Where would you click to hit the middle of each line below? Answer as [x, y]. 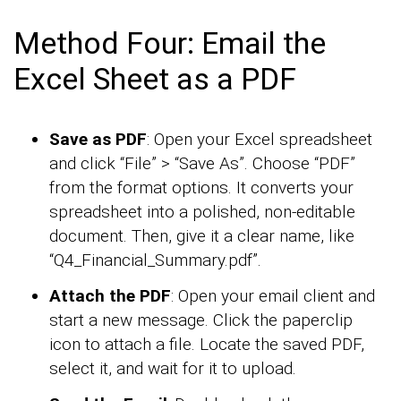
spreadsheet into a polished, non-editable [202, 212]
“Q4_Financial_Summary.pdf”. [155, 260]
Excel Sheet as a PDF [155, 79]
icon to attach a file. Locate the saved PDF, [207, 345]
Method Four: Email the [170, 43]
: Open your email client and [273, 296]
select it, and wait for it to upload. [173, 369]
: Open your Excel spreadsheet [260, 140]
